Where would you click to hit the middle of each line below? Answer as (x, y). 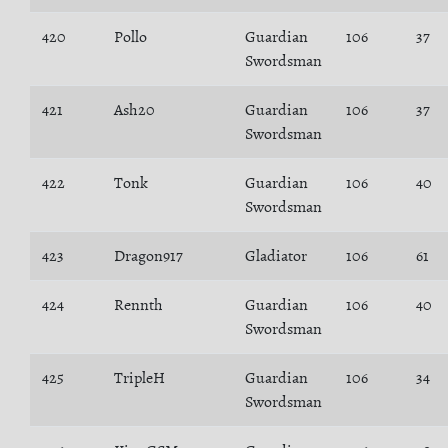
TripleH (139, 378)
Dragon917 (148, 256)
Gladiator (276, 256)
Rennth (138, 305)
